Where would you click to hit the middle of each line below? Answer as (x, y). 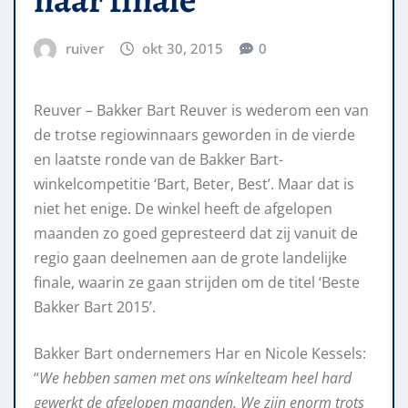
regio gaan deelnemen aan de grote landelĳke (190, 258)
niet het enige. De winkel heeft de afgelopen (183, 209)
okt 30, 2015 (183, 48)
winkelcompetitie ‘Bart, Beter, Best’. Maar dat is (194, 184)
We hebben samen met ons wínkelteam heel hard (195, 378)
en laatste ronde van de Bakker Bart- (158, 160)
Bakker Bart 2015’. (95, 307)
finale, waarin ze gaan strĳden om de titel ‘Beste (197, 283)
